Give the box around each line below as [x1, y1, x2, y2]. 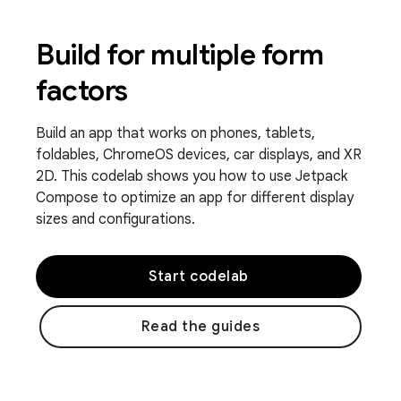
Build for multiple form [36, 36, 324, 73]
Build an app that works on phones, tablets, [36, 124, 315, 142]
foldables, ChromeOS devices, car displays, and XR [36, 145, 362, 164]
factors [36, 72, 128, 108]
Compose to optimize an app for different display [36, 188, 354, 207]
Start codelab [149, 267, 249, 286]
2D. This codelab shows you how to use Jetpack [36, 166, 347, 185]
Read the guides [141, 317, 260, 336]
